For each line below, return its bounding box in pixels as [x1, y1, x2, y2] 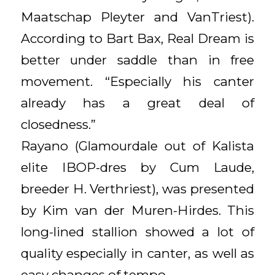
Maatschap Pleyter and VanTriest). [20, 9, 255, 25]
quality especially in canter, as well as [20, 245, 255, 261]
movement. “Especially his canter [20, 73, 255, 89]
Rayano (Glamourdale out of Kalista [20, 137, 255, 153]
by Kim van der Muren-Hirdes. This [20, 202, 255, 218]
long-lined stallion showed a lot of [20, 223, 255, 239]
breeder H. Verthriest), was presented [20, 180, 255, 196]
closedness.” [20, 116, 96, 132]
